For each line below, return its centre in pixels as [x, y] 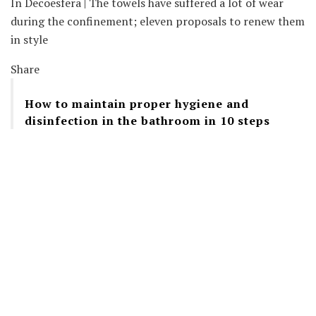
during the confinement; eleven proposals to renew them [158, 22]
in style [29, 40]
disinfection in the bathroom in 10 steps [147, 121]
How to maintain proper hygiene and [137, 104]
